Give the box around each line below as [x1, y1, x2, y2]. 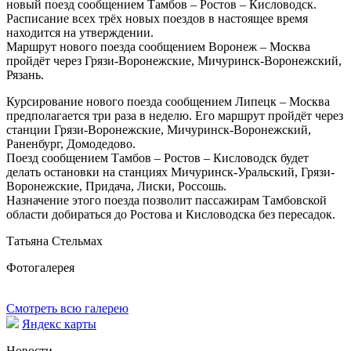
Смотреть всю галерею [6, 302, 128, 315]
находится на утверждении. [6, 26, 154, 39]
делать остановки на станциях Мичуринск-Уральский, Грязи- [6, 165, 335, 179]
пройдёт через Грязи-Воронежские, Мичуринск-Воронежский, [6, 54, 342, 67]
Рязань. [6, 68, 44, 81]
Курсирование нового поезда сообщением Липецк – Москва [6, 95, 330, 108]
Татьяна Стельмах [6, 234, 103, 248]
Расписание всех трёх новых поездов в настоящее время [6, 12, 308, 25]
